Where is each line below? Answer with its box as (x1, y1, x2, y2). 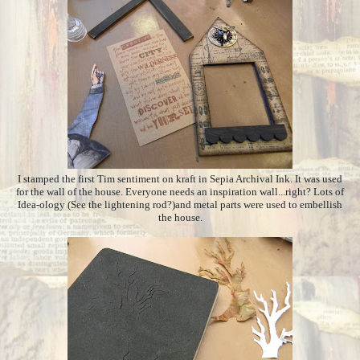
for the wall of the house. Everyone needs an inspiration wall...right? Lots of (16, 186, 344, 198)
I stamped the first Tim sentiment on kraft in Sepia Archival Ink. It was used (18, 173, 342, 185)
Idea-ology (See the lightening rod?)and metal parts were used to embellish (18, 198, 342, 211)
